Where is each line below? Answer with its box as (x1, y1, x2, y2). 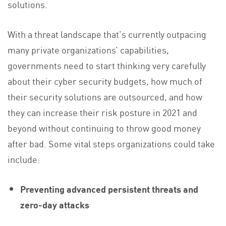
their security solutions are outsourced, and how (8, 89, 202, 103)
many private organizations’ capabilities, (8, 42, 169, 56)
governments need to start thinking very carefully (8, 58, 206, 72)
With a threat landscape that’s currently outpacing (8, 27, 206, 40)
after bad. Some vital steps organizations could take (8, 136, 215, 150)
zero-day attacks (20, 197, 90, 211)
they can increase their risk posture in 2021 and (8, 105, 197, 119)
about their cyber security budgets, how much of (8, 74, 202, 87)
